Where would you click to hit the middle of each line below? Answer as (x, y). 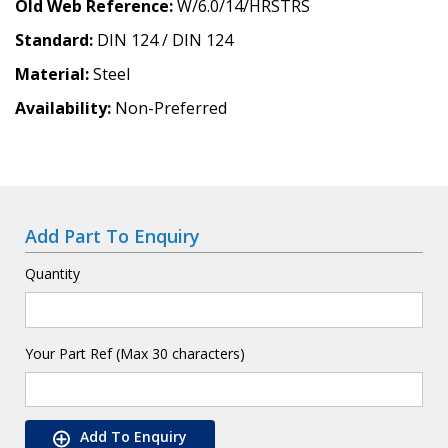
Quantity (52, 273)
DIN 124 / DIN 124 (165, 39)
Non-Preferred (171, 107)
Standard (52, 39)
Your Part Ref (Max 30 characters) (135, 353)
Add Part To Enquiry (112, 235)
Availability (61, 107)
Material (50, 73)
